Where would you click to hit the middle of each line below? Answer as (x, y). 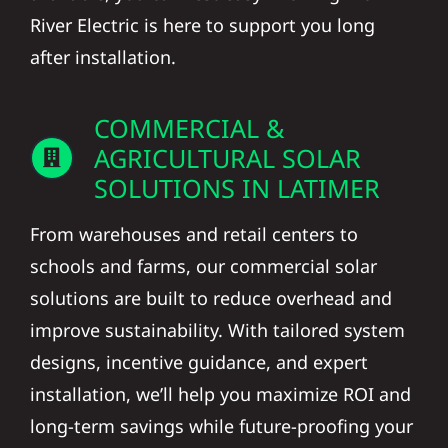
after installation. (102, 46)
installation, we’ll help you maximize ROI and (220, 383)
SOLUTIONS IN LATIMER (236, 177)
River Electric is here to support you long (202, 14)
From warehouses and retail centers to (193, 223)
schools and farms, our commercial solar (203, 255)
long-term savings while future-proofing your (221, 415)
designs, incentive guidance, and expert (198, 351)
